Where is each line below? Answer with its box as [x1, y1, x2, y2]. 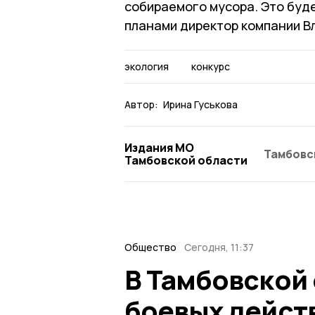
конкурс [191, 59, 230, 73]
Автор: [124, 97, 158, 111]
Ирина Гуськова [163, 97, 238, 111]
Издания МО [124, 139, 194, 155]
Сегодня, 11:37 [184, 240, 254, 254]
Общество [124, 240, 176, 254]
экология [124, 59, 169, 73]
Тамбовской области [124, 152, 247, 168]
